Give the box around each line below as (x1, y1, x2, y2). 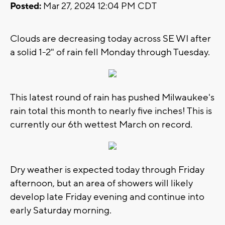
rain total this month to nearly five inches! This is (10, 105, 212, 118)
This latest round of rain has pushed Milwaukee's (10, 91, 214, 104)
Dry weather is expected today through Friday (10, 164, 204, 176)
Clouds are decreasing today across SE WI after (10, 33, 211, 45)
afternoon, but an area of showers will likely (10, 177, 193, 190)
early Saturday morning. (10, 204, 111, 217)
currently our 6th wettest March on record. (10, 119, 192, 131)
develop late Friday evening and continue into (10, 191, 204, 203)
